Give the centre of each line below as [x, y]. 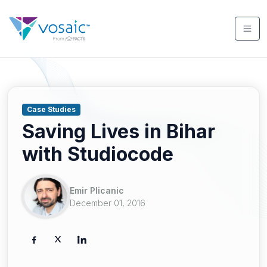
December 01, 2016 [108, 203]
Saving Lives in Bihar [119, 132]
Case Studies [51, 109]
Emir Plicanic [97, 191]
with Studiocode [98, 154]
